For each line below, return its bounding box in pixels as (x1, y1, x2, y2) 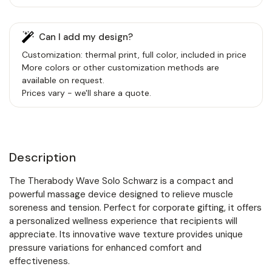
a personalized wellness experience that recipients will (9, 214, 237, 227)
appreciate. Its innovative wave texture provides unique (9, 228, 243, 240)
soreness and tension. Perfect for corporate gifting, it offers (9, 201, 262, 214)
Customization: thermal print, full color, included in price (22, 49, 246, 60)
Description (9, 149, 76, 165)
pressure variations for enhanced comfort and (9, 241, 202, 254)
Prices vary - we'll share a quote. (22, 87, 151, 98)
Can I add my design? (39, 30, 133, 43)
